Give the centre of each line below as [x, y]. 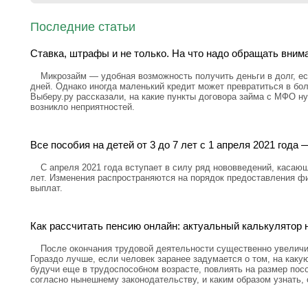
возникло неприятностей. [82, 107]
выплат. [46, 188]
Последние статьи [83, 27]
